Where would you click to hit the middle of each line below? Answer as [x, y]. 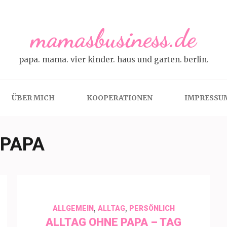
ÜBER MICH [33, 98]
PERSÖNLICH [152, 208]
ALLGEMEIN [73, 208]
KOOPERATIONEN [119, 98]
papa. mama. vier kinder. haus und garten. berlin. [113, 60]
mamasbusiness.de [113, 39]
